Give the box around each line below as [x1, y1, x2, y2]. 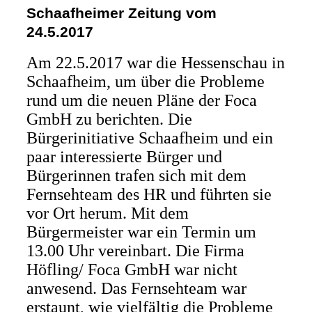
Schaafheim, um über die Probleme [26, 72, 265, 91]
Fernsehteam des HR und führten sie [26, 185, 272, 203]
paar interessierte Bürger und [26, 148, 222, 166]
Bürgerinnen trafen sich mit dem [26, 166, 247, 185]
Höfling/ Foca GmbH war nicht [26, 260, 237, 279]
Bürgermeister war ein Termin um [26, 223, 256, 241]
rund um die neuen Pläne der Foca [26, 91, 257, 109]
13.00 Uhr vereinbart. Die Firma [26, 242, 244, 260]
